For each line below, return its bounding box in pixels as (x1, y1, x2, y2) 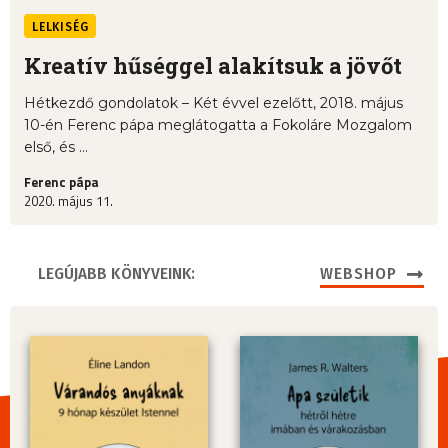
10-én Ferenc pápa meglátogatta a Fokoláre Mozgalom (24, 116, 412, 135)
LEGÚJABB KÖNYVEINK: (38, 263, 195, 285)
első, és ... (24, 138, 88, 157)
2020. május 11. (24, 191, 113, 212)
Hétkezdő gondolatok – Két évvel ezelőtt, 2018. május (24, 94, 403, 113)
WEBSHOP (319, 263, 397, 285)
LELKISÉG (32, 20, 89, 35)
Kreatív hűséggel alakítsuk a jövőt (24, 51, 402, 81)
